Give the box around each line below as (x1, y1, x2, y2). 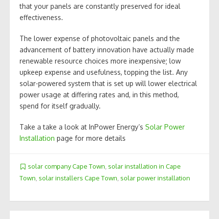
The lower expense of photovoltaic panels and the (20, 34, 180, 43)
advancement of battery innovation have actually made (20, 45, 194, 54)
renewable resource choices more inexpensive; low (20, 57, 181, 66)
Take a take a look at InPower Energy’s (20, 123, 145, 131)
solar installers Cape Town (39, 174, 117, 182)
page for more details (55, 134, 126, 143)
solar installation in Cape (108, 162, 181, 171)
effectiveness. (20, 13, 63, 22)
